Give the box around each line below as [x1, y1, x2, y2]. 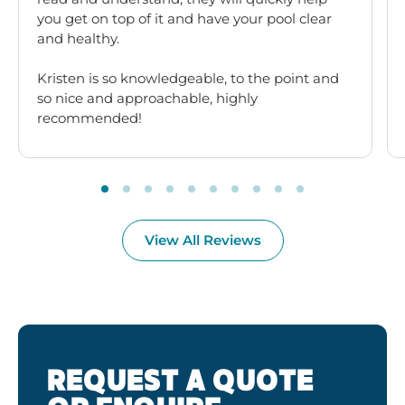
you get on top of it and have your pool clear [37, 9, 332, 27]
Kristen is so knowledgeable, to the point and [37, 69, 339, 87]
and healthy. [37, 29, 119, 47]
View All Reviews [144, 231, 261, 250]
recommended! [37, 108, 142, 127]
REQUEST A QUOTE [47, 367, 314, 395]
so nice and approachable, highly [37, 89, 258, 107]
